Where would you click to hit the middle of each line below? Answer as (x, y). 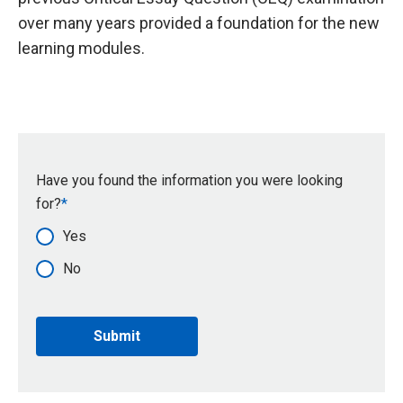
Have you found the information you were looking (189, 180)
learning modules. (83, 48)
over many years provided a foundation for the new (199, 22)
